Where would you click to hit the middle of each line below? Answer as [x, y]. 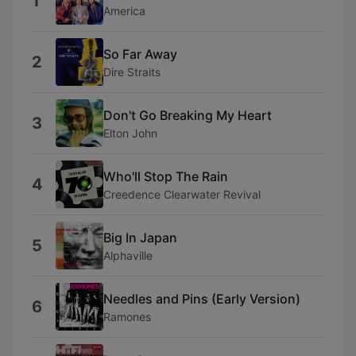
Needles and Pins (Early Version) [202, 298]
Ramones [127, 316]
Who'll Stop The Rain [166, 176]
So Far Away [140, 54]
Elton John [130, 133]
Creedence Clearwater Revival [182, 194]
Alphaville [128, 255]
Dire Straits [132, 72]
